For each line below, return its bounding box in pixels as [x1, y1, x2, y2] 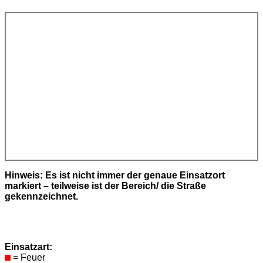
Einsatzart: [5, 241, 52, 252]
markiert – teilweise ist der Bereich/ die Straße [5, 180, 206, 191]
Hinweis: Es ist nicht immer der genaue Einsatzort [5, 170, 225, 180]
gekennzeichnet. [5, 191, 78, 201]
